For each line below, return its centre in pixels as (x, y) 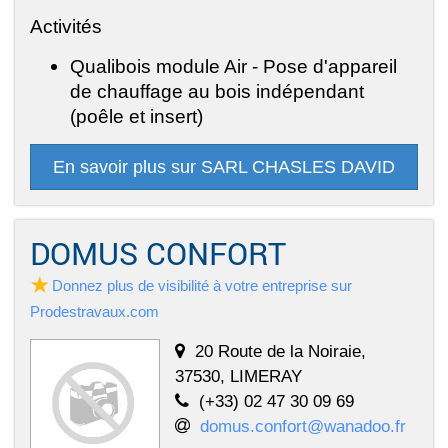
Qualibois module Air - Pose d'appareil (233, 66)
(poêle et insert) (136, 116)
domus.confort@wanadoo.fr (303, 426)
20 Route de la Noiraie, (280, 351)
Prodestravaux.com (94, 312)
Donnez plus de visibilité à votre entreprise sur (202, 286)
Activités (66, 26)
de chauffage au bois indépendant (217, 91)
